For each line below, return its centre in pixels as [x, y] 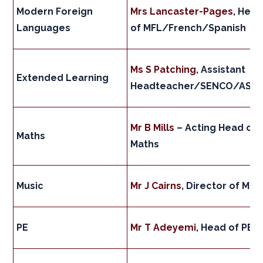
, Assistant [221, 70]
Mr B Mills [153, 128]
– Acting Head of [216, 128]
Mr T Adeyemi [163, 228]
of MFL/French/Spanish [188, 28]
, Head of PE [225, 228]
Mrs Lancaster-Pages [182, 12]
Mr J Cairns [156, 186]
